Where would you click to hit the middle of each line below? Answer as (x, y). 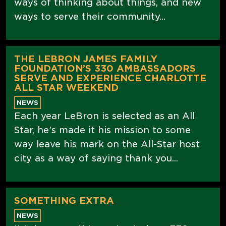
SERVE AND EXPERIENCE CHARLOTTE (110, 78)
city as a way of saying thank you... (96, 158)
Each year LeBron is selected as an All (104, 116)
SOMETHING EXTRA (64, 200)
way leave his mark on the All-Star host (107, 144)
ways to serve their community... (90, 16)
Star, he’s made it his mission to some (102, 130)
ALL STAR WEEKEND (66, 87)
